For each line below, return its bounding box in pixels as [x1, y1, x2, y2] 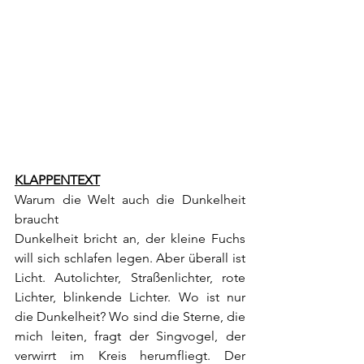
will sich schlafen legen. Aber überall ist [15, 250, 245, 266]
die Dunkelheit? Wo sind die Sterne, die [15, 309, 245, 324]
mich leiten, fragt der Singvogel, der [15, 328, 245, 344]
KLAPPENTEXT [15, 172, 100, 188]
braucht [15, 211, 58, 227]
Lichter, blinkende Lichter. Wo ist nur [15, 289, 245, 305]
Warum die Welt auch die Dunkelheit [15, 192, 245, 207]
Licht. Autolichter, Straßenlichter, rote [15, 270, 245, 285]
